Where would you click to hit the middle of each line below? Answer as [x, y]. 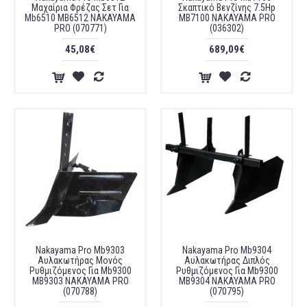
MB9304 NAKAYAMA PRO [227, 281]
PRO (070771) [80, 28]
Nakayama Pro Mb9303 [80, 250]
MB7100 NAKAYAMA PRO [227, 18]
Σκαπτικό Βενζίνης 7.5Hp [227, 8]
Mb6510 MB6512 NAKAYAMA [80, 18]
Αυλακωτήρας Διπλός [227, 260]
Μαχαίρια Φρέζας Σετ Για [80, 8]
